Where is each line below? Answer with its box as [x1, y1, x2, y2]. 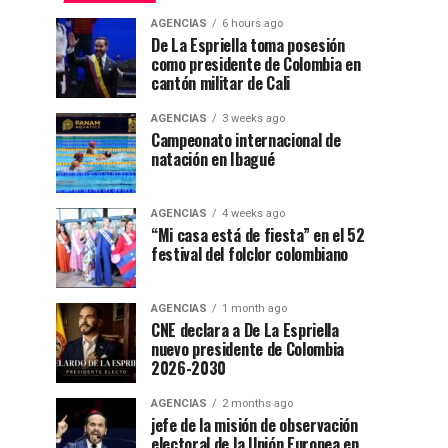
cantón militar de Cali [151, 71, 290, 95]
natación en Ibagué [151, 147, 275, 171]
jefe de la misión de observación [151, 413, 358, 437]
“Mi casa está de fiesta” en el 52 [151, 223, 365, 247]
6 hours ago [222, 17, 283, 30]
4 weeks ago [222, 207, 285, 220]
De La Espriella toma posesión [151, 33, 345, 57]
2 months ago [222, 397, 293, 410]
